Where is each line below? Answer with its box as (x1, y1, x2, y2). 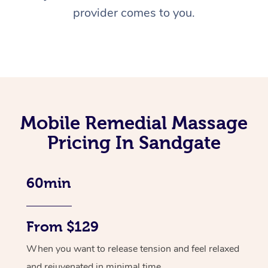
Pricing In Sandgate (47, 132, 221, 153)
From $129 (26, 219, 99, 235)
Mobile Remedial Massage (20, 112, 248, 133)
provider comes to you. (73, 5, 195, 22)
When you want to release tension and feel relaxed (26, 242, 239, 256)
